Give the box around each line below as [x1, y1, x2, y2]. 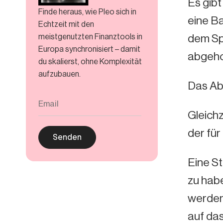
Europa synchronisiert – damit [38, 44, 140, 54]
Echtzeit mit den [38, 19, 94, 29]
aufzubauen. [38, 69, 81, 79]
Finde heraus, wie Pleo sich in [38, 6, 136, 16]
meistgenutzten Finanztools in [38, 31, 142, 41]
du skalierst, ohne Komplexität [38, 56, 142, 66]
